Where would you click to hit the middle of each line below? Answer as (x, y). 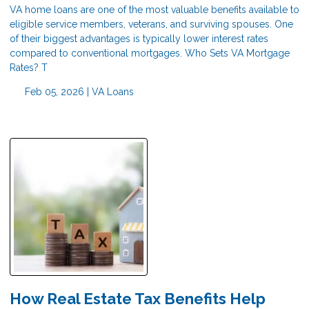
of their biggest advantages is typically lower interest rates (139, 39)
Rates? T (29, 68)
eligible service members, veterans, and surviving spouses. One (151, 24)
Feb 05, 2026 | (57, 92)
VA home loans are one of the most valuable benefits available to (154, 10)
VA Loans (112, 92)
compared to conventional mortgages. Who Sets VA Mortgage (150, 53)
